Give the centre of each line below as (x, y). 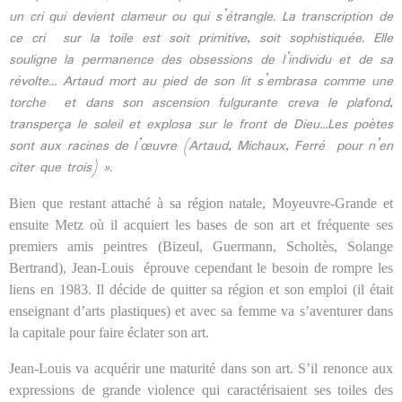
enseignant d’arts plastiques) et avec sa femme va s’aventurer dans (201, 310)
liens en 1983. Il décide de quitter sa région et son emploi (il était (201, 289)
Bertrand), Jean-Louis (71, 267)
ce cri (27, 38)
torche (27, 103)
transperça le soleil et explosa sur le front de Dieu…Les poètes (201, 124)
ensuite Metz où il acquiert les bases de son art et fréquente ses (201, 224)
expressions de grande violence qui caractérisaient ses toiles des (201, 389)
